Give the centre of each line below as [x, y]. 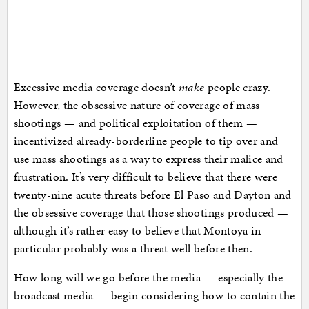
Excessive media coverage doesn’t [96, 87]
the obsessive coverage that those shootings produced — [151, 212]
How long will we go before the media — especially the [148, 277]
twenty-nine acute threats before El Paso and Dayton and [152, 194]
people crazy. [238, 87]
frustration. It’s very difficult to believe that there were [146, 176]
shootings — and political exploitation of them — [136, 122]
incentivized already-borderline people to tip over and [146, 140]
